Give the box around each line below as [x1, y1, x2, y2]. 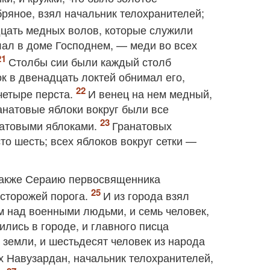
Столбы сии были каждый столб [8, 54, 171, 69]
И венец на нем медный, [88, 86, 212, 101]
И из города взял [103, 187, 189, 203]
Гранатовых [112, 118, 172, 133]
